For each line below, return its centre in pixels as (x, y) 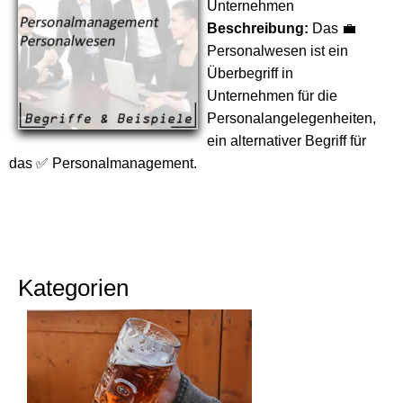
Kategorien (73, 288)
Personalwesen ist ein (278, 51)
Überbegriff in (250, 73)
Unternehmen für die (272, 96)
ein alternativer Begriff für (287, 141)
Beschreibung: (258, 28)
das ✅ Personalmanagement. (103, 163)
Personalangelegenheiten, (291, 118)
